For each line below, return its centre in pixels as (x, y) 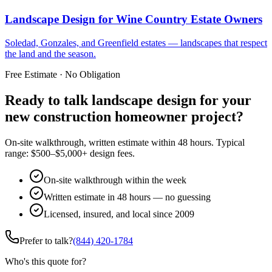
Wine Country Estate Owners (189, 19)
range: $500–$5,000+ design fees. (70, 153)
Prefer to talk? (46, 240)
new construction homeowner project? (124, 117)
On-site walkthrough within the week (115, 180)
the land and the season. (50, 54)
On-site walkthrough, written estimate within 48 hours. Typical (125, 142)
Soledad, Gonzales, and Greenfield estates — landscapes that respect (136, 43)
